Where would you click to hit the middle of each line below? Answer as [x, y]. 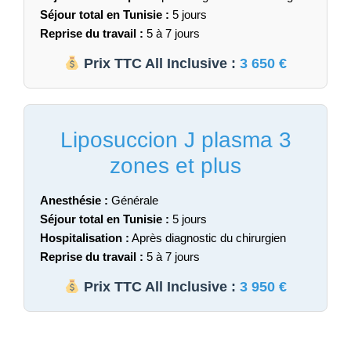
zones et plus [175, 165]
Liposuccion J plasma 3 [175, 139]
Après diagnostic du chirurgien [208, 237]
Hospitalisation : [85, 237]
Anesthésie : [74, 200]
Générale [133, 200]
